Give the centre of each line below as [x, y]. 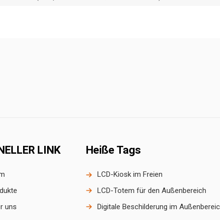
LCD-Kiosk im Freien [130, 175]
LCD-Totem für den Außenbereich [152, 191]
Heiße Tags [113, 150]
